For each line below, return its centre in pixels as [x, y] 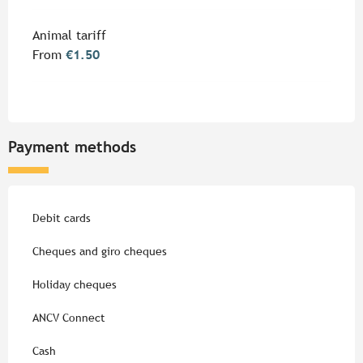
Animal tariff [69, 35]
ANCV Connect [69, 317]
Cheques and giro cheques [100, 251]
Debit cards [62, 218]
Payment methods [72, 146]
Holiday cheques [75, 284]
